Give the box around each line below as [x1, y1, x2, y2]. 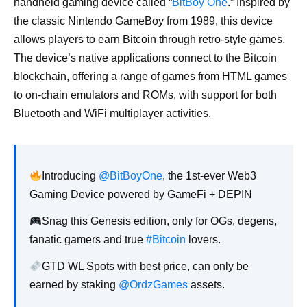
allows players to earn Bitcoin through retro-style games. [14, 34, 285, 46]
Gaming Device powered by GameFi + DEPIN [29, 188, 252, 201]
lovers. [186, 234, 221, 246]
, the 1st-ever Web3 [162, 170, 257, 182]
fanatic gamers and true [29, 234, 146, 246]
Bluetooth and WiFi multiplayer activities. [14, 108, 211, 120]
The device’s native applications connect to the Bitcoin [14, 52, 277, 64]
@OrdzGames [119, 279, 188, 291]
